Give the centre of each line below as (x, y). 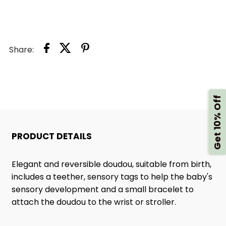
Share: (22, 49)
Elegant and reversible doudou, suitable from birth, (111, 164)
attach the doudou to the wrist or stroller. (94, 202)
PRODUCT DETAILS (51, 136)
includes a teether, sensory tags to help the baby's (112, 177)
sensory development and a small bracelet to (102, 189)
